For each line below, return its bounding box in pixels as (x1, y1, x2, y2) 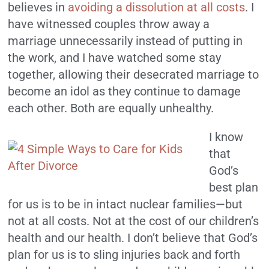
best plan (209, 180, 259, 195)
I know (209, 130, 244, 145)
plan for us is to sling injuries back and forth (8, 247, 241, 262)
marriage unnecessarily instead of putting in (8, 34, 243, 49)
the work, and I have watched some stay (8, 50, 222, 65)
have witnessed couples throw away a (8, 17, 210, 32)
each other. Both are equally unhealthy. (8, 101, 214, 116)
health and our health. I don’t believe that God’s (8, 231, 258, 246)
